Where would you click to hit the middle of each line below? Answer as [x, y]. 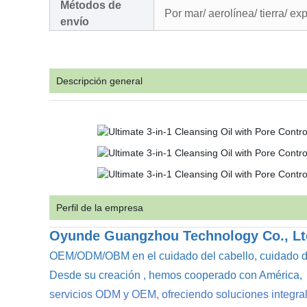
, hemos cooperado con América [221, 275]
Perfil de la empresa [100, 208]
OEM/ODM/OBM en [97, 256]
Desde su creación [95, 275]
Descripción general [99, 81]
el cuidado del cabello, [201, 256]
